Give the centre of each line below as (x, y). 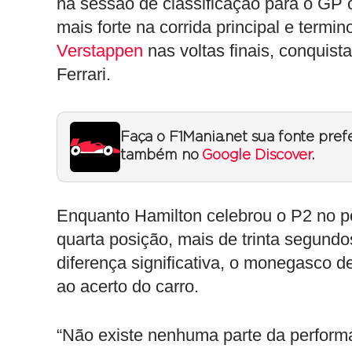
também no (161, 156)
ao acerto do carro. (128, 286)
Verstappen (100, 51)
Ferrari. (84, 74)
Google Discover (257, 156)
